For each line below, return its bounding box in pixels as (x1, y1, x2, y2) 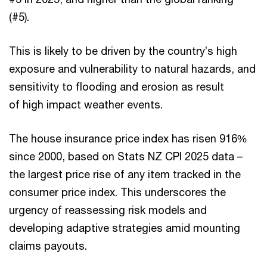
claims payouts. (9, 239, 87, 252)
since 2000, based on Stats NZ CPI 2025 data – (9, 150, 243, 163)
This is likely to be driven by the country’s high (9, 44, 237, 57)
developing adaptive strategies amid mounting (9, 221, 240, 234)
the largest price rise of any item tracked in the (9, 167, 241, 181)
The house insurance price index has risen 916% (9, 132, 247, 145)
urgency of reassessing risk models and (9, 203, 207, 216)
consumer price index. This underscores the (9, 185, 226, 198)
